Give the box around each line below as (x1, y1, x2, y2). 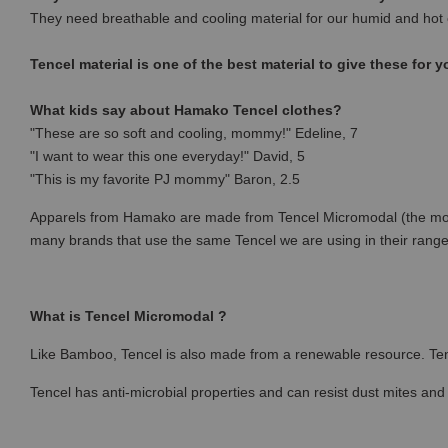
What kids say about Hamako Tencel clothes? (30, 102, 342, 118)
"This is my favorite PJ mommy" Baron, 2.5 (30, 171, 300, 187)
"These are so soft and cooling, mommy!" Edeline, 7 (30, 125, 358, 141)
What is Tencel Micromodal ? (30, 308, 227, 324)
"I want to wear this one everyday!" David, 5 (30, 148, 305, 164)
